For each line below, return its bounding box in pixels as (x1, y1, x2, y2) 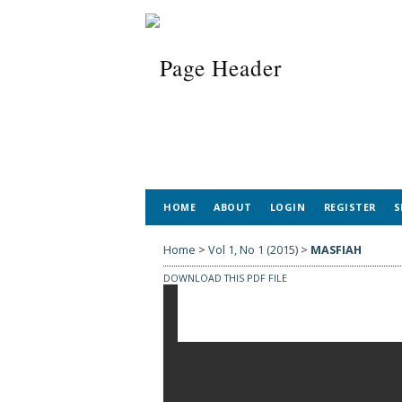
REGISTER (323, 200, 376, 214)
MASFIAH (310, 241, 362, 258)
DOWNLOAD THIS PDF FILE (163, 271, 287, 284)
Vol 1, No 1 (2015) (208, 241, 298, 258)
